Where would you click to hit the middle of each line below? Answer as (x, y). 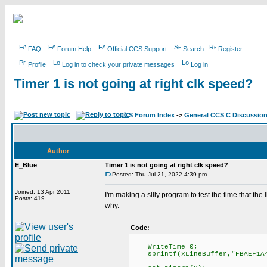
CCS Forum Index (147, 115)
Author (58, 151)
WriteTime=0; (164, 247)
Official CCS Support (137, 49)
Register (230, 49)
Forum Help (74, 49)
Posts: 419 (30, 198)
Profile (37, 64)
